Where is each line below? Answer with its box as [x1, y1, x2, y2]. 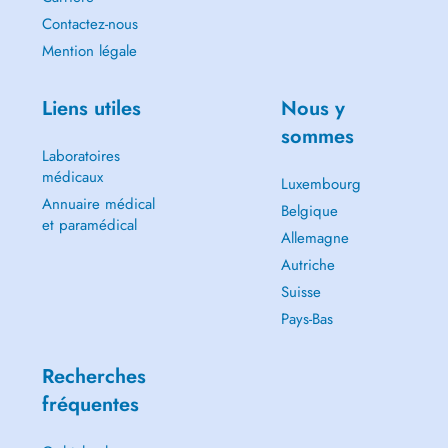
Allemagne [280, 227, 349, 249]
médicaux [41, 166, 103, 188]
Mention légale [41, 40, 137, 62]
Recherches [41, 362, 146, 391]
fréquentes [41, 390, 139, 419]
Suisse [280, 281, 321, 303]
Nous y [280, 94, 345, 123]
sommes [280, 122, 354, 151]
